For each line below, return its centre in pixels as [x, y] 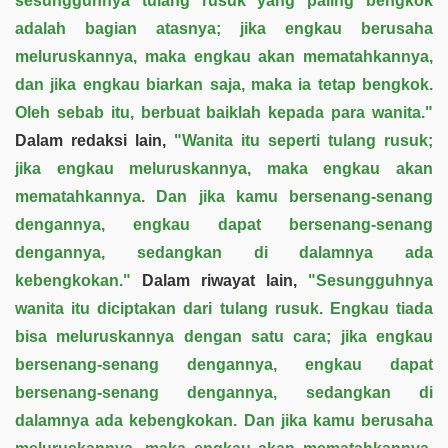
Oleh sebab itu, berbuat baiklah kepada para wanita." [224, 112]
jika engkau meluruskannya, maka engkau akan [224, 168]
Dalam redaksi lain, [94, 140]
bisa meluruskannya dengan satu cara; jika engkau [224, 336]
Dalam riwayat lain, [219, 280]
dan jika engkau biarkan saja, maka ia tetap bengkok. [224, 84]
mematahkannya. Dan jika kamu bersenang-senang [224, 196]
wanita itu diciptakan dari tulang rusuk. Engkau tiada [224, 308]
